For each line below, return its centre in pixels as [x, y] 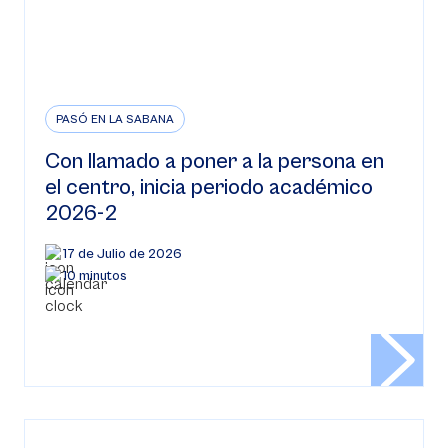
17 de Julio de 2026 [122, 254]
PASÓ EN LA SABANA [115, 119]
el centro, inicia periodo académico [209, 187]
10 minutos [95, 276]
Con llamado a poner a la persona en [214, 161]
